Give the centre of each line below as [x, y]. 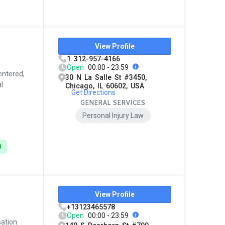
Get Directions [93, 93]
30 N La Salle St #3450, [106, 78]
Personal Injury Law [113, 116]
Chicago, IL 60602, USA [105, 86]
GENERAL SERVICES [113, 103]
